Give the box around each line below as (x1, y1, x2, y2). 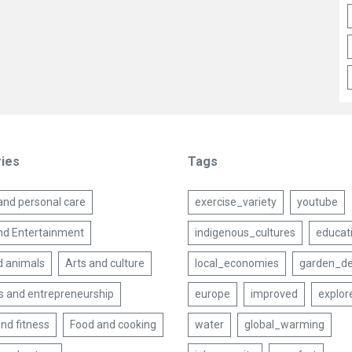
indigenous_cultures (194, 226, 295, 239)
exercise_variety (194, 196, 277, 208)
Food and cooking (69, 318, 156, 331)
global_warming (244, 318, 324, 331)
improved (250, 288, 298, 300)
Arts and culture (64, 257, 145, 269)
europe (194, 288, 230, 300)
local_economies (194, 257, 279, 269)
